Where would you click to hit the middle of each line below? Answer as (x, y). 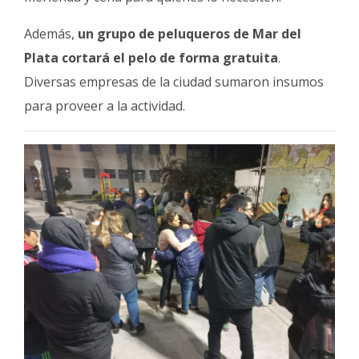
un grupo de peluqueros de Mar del (190, 33)
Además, (51, 33)
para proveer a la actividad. (105, 105)
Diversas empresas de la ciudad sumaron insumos (174, 81)
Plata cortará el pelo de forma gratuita (151, 57)
